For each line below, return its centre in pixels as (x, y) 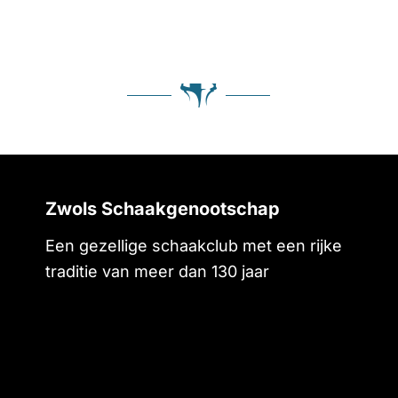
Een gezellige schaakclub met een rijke (194, 245)
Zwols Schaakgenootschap (163, 209)
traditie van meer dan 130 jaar (158, 271)
